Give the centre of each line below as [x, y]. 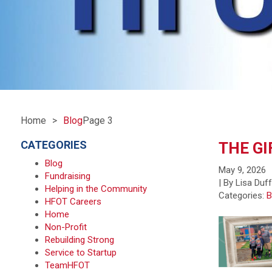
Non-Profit [66, 227]
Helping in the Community [96, 189]
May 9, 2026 [243, 170]
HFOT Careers [73, 202]
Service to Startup [80, 253]
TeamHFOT [67, 265]
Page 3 [97, 121]
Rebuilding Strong [79, 240]
